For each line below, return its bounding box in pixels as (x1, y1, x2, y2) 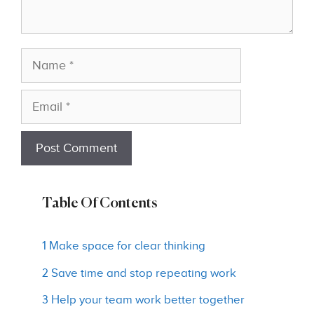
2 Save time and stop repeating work (42, 266, 236, 280)
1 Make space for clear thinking (42, 239, 205, 253)
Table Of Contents (42, 197, 157, 211)
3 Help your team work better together (42, 293, 245, 307)
